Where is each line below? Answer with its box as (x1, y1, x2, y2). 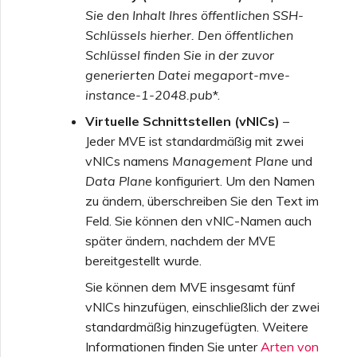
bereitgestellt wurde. (85, 252, 202, 269)
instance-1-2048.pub (85, 86, 213, 103)
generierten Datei (85, 66, 194, 83)
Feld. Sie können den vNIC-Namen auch (85, 212, 312, 229)
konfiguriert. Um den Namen (152, 172, 315, 189)
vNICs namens (85, 152, 172, 169)
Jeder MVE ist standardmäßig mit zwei (85, 132, 304, 149)
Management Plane (172, 152, 288, 169)
